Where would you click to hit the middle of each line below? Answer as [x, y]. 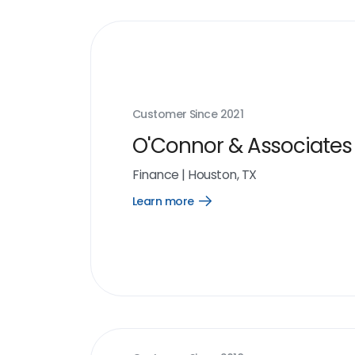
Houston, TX [222, 175]
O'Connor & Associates [242, 146]
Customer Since [176, 114]
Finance [156, 175]
